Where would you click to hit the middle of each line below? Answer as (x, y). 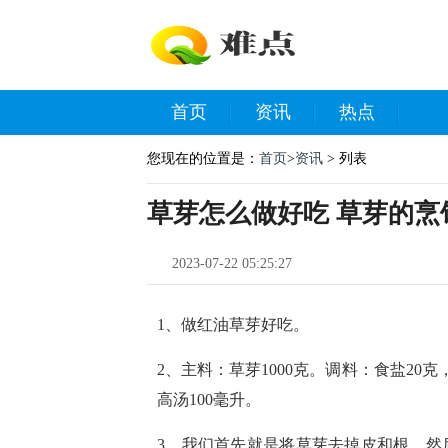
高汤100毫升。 (209, 399)
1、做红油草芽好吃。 (233, 324)
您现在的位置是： (203, 158)
